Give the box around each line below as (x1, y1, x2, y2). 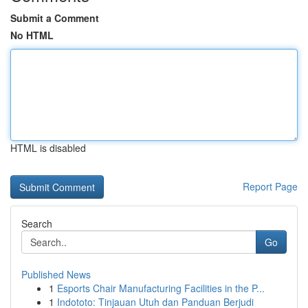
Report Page (243, 179, 298, 193)
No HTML (10, 28, 54, 42)
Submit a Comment (10, 11, 99, 25)
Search (21, 217, 52, 230)
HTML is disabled (10, 141, 86, 155)
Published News (21, 267, 91, 281)
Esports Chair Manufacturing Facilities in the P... (57, 281, 265, 295)
